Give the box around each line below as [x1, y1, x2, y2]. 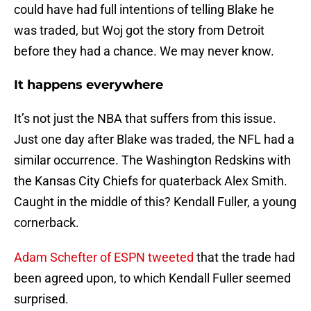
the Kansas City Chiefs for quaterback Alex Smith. [14, 174, 287, 189]
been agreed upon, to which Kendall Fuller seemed [14, 271, 291, 286]
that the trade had [194, 250, 295, 265]
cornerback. [14, 215, 79, 230]
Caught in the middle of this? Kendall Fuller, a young [14, 194, 296, 210]
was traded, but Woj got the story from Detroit [14, 23, 264, 38]
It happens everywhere [14, 77, 163, 93]
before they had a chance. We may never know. [14, 44, 274, 59]
